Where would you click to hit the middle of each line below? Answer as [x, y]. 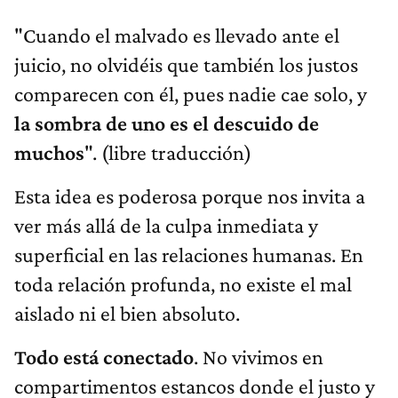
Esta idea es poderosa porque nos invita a [190, 196]
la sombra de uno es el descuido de [167, 123]
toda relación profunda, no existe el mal [183, 284]
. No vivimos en [259, 357]
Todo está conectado [104, 357]
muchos [49, 153]
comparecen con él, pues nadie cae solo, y [191, 94]
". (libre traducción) [168, 153]
